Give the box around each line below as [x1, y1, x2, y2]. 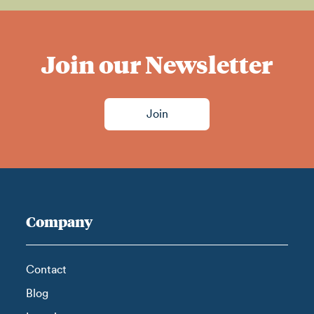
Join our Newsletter [41, 48, 273, 79]
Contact [26, 264, 67, 275]
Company [26, 212, 93, 231]
